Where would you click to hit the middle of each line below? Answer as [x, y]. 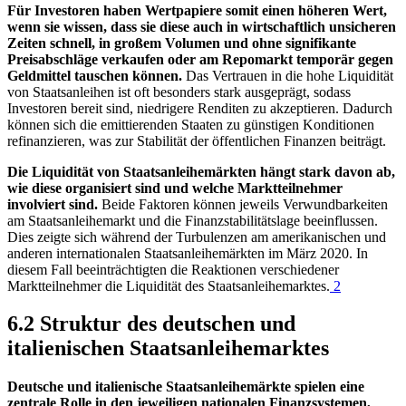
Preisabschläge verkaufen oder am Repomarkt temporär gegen [200, 59]
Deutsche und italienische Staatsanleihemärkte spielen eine [186, 387]
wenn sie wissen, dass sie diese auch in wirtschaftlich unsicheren [202, 26]
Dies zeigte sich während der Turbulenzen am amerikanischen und [197, 237]
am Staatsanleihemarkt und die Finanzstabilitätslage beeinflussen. [193, 220]
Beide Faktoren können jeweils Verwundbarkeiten [243, 204]
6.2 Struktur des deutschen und [151, 324]
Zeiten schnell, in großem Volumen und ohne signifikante [182, 43]
